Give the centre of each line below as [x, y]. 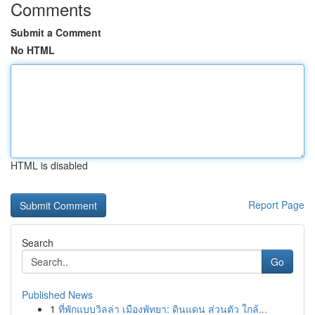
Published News [57, 295]
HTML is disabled [49, 165]
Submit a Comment [56, 32]
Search [38, 243]
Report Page [276, 205]
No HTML [33, 50]
